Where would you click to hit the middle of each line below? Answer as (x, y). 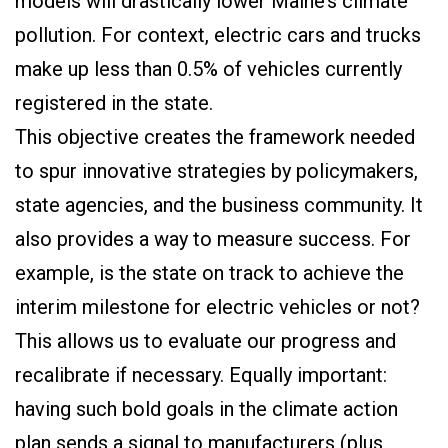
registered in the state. (114, 103)
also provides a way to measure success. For (213, 239)
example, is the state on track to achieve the (209, 273)
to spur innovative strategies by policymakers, (216, 171)
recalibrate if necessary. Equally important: (201, 375)
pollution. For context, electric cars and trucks (218, 35)
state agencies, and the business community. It (219, 205)
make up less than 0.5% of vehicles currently (208, 69)
